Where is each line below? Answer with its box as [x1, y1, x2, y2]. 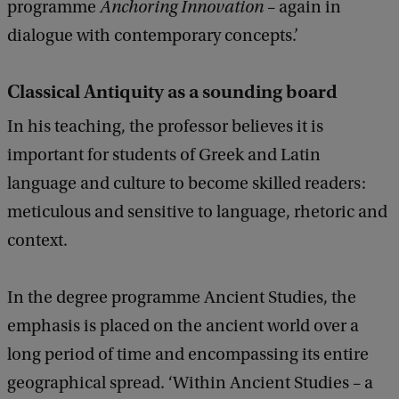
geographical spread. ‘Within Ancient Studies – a [7, 373, 373, 394]
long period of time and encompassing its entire [7, 345, 369, 365]
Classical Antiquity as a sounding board [7, 80, 338, 104]
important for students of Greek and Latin [7, 145, 321, 166]
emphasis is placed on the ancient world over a [7, 316, 359, 337]
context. [7, 231, 68, 251]
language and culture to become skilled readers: [7, 174, 366, 194]
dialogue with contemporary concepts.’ [7, 26, 298, 46]
